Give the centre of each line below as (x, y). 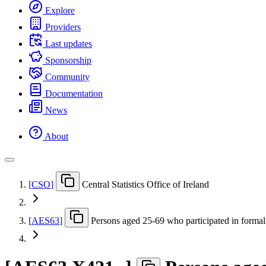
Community (67, 77)
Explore (60, 10)
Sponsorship (68, 60)
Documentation (74, 93)
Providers (63, 27)
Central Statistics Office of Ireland (145, 184)
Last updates (69, 43)
